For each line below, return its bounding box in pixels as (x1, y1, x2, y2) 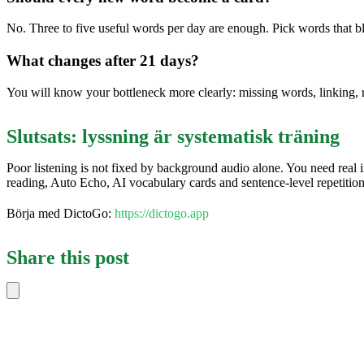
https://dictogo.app (115, 206, 209, 221)
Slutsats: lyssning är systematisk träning (6, 126, 340, 148)
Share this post (6, 247, 129, 269)
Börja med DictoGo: (6, 206, 115, 221)
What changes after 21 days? (6, 52, 199, 70)
